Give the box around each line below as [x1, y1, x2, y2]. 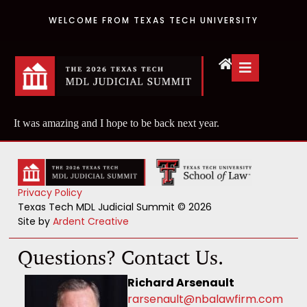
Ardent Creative [53, 214, 130, 229]
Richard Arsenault [127, 274, 234, 291]
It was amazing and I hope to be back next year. [14, 116, 219, 129]
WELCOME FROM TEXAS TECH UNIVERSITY [49, 14, 258, 26]
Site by [18, 214, 53, 229]
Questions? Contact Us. [18, 244, 224, 270]
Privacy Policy [18, 186, 83, 200]
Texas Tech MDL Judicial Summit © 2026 [18, 200, 212, 214]
